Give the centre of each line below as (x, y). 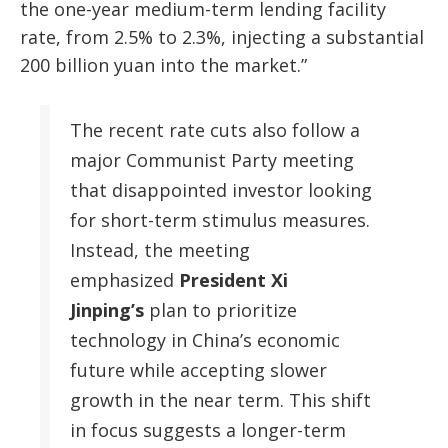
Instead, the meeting (160, 249)
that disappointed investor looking (221, 189)
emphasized (124, 279)
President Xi (233, 279)
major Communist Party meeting (212, 159)
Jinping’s (107, 309)
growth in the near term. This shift (220, 399)
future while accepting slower (198, 369)
